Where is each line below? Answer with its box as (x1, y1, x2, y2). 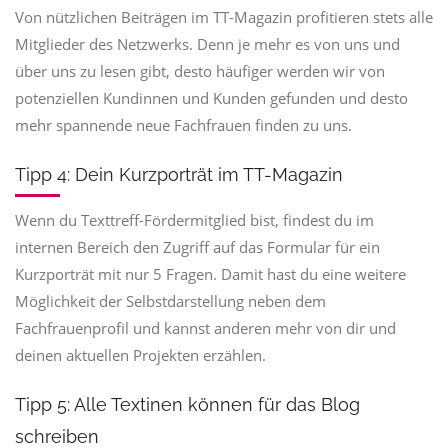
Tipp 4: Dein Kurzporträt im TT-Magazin (15, 164, 343, 185)
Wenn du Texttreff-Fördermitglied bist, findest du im (15, 210, 374, 230)
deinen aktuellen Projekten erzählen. (15, 345, 266, 365)
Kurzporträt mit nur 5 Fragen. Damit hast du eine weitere (15, 264, 406, 284)
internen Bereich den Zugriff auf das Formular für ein (15, 237, 380, 257)
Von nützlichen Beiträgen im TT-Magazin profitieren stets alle (15, 7, 433, 27)
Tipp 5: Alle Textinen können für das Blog (15, 394, 360, 415)
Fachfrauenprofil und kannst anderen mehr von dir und (15, 318, 396, 338)
